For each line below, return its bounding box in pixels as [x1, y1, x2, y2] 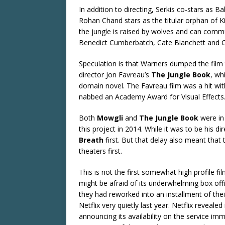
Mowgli [97, 113, 123, 123]
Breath [79, 135, 103, 145]
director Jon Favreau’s [79, 69, 151, 79]
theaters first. [79, 146, 122, 156]
